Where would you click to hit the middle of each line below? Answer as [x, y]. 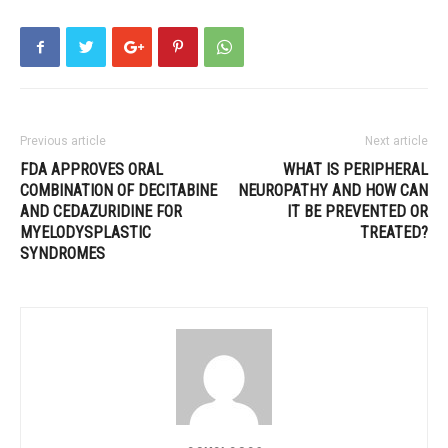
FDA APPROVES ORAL [91, 169]
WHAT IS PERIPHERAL [355, 169]
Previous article [63, 141]
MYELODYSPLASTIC [85, 232]
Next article [396, 141]
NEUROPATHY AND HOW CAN [333, 190]
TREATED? [394, 232]
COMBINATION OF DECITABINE [118, 190]
